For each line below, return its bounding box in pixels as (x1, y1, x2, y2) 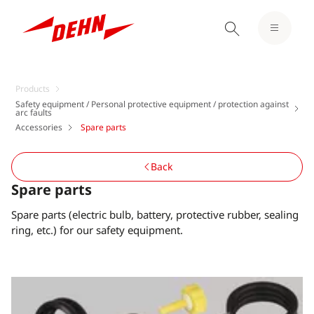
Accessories (15, 121, 62, 133)
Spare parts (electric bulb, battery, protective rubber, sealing (11, 207, 299, 221)
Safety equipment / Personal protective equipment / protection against (15, 98, 289, 110)
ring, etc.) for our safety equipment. (11, 223, 183, 237)
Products (15, 83, 50, 95)
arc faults (15, 107, 52, 118)
